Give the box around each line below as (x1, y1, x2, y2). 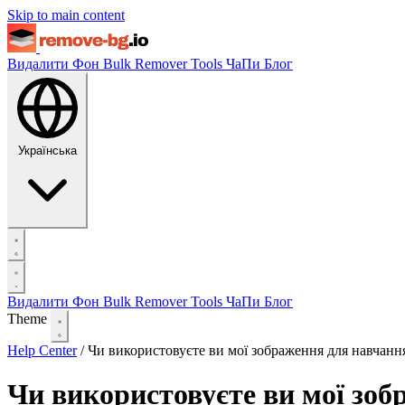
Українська (18, 144, 77, 157)
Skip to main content (7, 7, 125, 23)
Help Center (7, 343, 77, 358)
